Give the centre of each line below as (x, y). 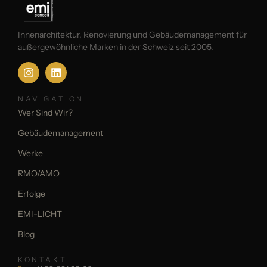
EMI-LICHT (40, 214)
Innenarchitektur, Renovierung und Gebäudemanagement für (132, 35)
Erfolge (32, 194)
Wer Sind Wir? (45, 113)
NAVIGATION (51, 99)
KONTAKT (43, 260)
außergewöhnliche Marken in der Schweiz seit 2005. (116, 47)
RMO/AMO (39, 174)
